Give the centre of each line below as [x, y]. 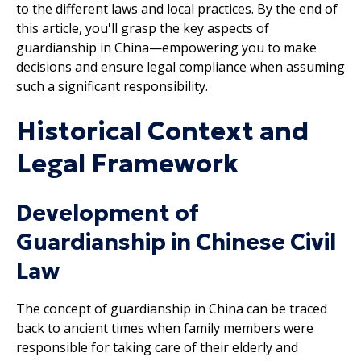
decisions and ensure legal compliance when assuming [180, 66]
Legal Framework [127, 163]
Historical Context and [162, 131]
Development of [108, 213]
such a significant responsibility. [112, 86]
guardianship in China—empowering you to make [166, 47]
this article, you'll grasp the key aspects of [143, 28]
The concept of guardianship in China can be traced [172, 308]
